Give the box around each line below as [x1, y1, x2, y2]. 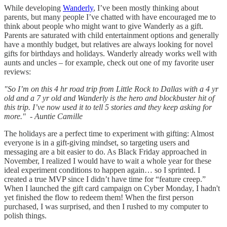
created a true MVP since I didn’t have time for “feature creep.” [4, 174, 206, 183]
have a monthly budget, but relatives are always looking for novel [4, 40, 213, 49]
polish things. [4, 211, 49, 220]
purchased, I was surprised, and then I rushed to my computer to [4, 202, 208, 211]
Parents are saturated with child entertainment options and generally [4, 30, 219, 40]
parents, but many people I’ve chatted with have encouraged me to [4, 12, 216, 21]
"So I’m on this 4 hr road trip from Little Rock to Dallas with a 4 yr [4, 84, 218, 93]
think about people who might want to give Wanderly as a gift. [4, 21, 203, 30]
